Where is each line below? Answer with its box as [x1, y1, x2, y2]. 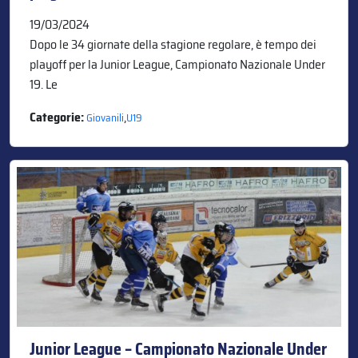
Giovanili [86, 109, 124, 126]
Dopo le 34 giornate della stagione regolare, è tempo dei [30, 34, 316, 54]
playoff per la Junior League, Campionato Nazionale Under [30, 54, 325, 74]
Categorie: [30, 106, 86, 127]
